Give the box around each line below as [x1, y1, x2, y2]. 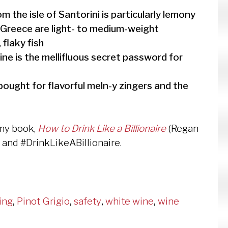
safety [74, 195, 101, 207]
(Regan [166, 123, 198, 135]
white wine [105, 195, 154, 207]
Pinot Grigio [17, 195, 70, 207]
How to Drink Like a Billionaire [38, 123, 166, 135]
